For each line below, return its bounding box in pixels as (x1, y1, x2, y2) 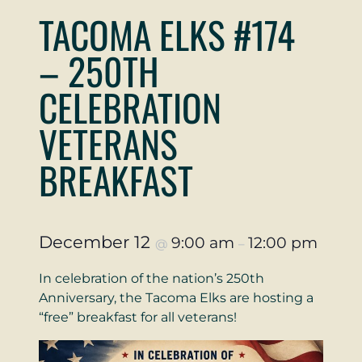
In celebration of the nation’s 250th (39, 270, 264, 286)
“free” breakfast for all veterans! (39, 309, 237, 325)
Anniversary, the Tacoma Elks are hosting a (39, 289, 314, 305)
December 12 (39, 231, 155, 252)
